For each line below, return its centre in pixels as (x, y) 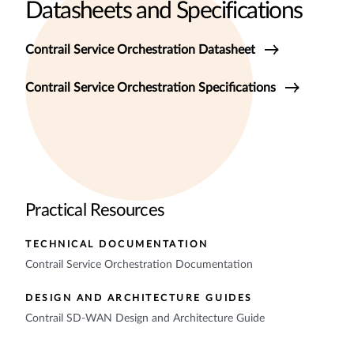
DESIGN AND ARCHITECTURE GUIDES (139, 298)
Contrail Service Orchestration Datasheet (140, 50)
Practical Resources (95, 210)
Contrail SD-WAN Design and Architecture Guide (145, 318)
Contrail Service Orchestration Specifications (151, 88)
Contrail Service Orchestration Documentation (139, 265)
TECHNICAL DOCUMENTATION (117, 244)
